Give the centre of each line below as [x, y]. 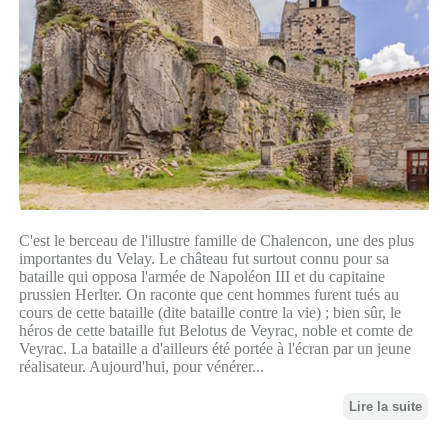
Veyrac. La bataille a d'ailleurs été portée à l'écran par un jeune [214, 349]
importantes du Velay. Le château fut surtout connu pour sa [203, 259]
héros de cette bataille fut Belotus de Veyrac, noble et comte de [215, 331]
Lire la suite [386, 407]
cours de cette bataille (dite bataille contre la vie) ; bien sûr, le [209, 313]
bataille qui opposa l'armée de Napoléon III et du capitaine [201, 277]
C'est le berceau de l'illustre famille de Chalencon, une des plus [216, 241]
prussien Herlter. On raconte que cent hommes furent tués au [208, 295]
